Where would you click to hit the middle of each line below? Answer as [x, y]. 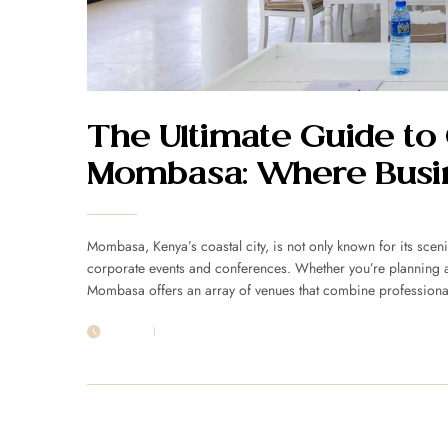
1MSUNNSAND [243, 331]
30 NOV [125, 330]
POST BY [186, 331]
